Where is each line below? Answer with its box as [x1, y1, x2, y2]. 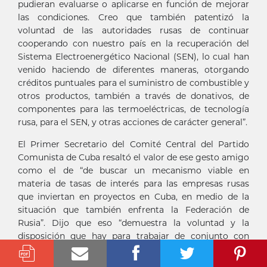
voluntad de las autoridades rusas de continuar [18, 25, 249, 36]
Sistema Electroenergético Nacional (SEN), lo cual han [18, 51, 249, 63]
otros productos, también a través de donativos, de [18, 91, 249, 102]
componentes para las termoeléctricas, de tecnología [18, 104, 249, 115]
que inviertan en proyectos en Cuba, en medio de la [18, 191, 249, 203]
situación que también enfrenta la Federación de [18, 204, 249, 216]
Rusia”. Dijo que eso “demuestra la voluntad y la [18, 218, 249, 229]
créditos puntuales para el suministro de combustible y [18, 77, 249, 89]
